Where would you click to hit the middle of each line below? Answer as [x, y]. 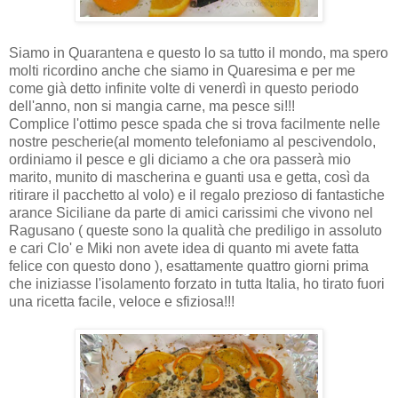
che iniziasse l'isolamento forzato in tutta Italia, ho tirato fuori [197, 283]
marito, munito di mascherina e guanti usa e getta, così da [189, 177]
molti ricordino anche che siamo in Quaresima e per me [182, 70]
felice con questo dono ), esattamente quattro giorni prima [189, 266]
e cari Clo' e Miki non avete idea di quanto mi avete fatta [184, 248]
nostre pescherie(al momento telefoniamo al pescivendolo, [192, 141]
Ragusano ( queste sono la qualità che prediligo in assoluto [195, 230]
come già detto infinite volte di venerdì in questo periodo [184, 88]
